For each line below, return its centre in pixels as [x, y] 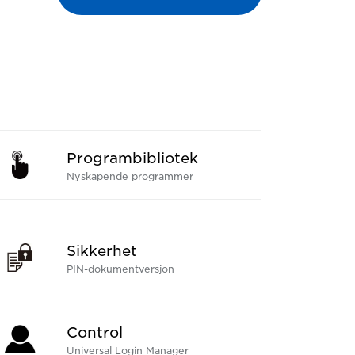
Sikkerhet [101, 251]
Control [94, 332]
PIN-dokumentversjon [120, 269]
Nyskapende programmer [130, 176]
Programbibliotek [132, 158]
